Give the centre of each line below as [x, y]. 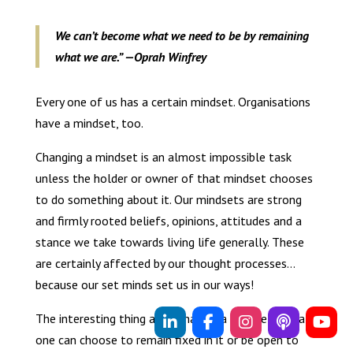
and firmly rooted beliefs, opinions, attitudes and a [168, 221]
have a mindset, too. [89, 123]
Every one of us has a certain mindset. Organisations [173, 102]
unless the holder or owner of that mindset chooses [174, 178]
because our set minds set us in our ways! [144, 285]
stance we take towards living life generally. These [169, 242]
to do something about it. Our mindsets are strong [168, 200]
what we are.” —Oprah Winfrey [130, 57]
